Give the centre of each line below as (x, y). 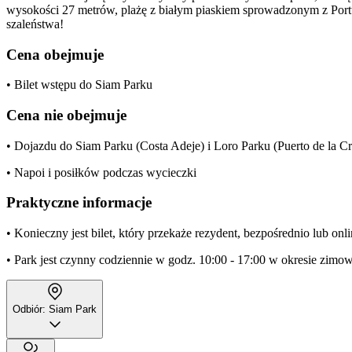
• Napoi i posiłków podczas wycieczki (101, 172)
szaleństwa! (35, 24)
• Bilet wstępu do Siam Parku (79, 85)
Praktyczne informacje (79, 203)
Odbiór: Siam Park (55, 310)
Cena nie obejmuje (66, 115)
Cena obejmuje (55, 54)
